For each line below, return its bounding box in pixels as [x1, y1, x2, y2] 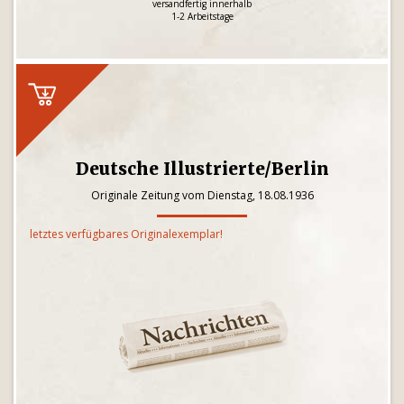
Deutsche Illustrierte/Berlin [75, 158, 329, 179]
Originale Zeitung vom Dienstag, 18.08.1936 [90, 188, 314, 203]
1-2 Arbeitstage [170, 10, 234, 23]
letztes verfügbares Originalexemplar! [30, 226, 223, 242]
